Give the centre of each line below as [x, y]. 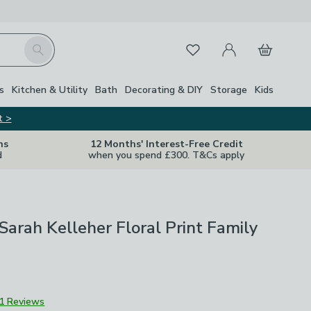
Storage [229, 90]
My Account [242, 42]
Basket [266, 42]
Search [40, 44]
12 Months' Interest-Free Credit [166, 144]
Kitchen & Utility [50, 90]
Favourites [201, 47]
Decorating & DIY [164, 90]
